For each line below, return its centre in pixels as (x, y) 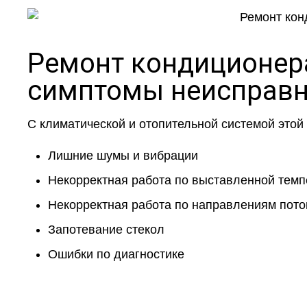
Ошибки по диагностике (116, 255)
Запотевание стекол (107, 230)
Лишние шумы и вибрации (123, 156)
